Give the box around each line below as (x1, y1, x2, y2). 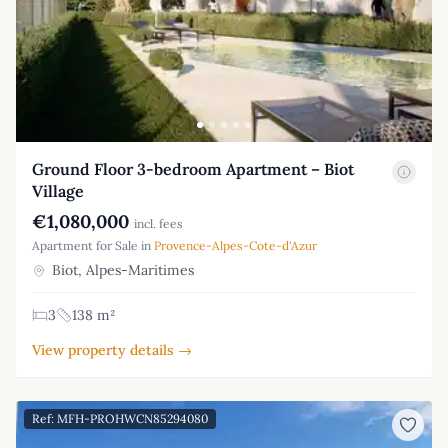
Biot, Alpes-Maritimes (48, 260, 194, 279)
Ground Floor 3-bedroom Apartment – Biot (32, 158, 354, 179)
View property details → (32, 340, 192, 359)
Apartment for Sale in (32, 237, 154, 253)
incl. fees (134, 215, 183, 231)
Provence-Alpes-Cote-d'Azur (154, 237, 317, 253)
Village (32, 180, 84, 201)
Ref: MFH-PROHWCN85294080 (32, 410, 208, 426)
